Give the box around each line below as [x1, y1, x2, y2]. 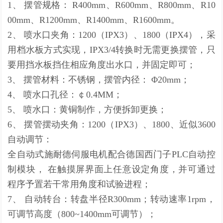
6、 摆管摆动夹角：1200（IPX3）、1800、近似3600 [7, 119, 216, 129]
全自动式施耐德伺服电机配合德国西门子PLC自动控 [7, 149, 216, 159]
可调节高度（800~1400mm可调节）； [7, 209, 157, 219]
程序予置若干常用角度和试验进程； [7, 179, 151, 189]
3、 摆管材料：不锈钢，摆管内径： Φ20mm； [7, 74, 190, 85]
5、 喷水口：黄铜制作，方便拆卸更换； [7, 104, 167, 114]
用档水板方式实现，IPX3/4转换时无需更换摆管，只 [7, 44, 216, 55]
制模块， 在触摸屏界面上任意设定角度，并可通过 [7, 164, 216, 174]
